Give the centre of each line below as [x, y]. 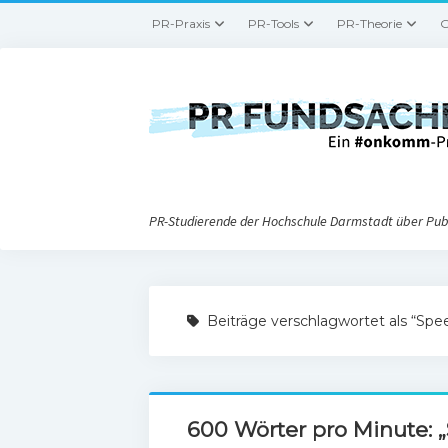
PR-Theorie [370, 23]
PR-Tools [274, 23]
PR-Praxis [181, 23]
